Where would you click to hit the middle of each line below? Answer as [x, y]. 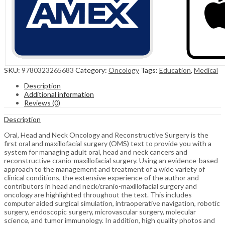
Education [175, 70]
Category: [92, 70]
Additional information [59, 94]
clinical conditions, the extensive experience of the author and [101, 178]
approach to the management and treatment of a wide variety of [104, 169]
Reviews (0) [42, 103]
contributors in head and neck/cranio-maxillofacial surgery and [100, 186]
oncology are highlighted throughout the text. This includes [98, 195]
